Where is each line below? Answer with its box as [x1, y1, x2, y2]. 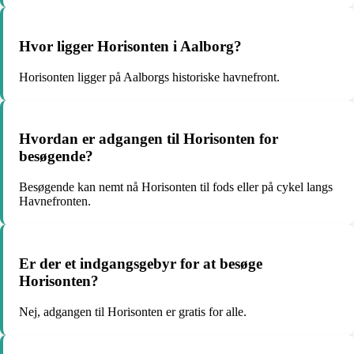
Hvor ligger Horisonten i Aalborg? [19, 37, 242, 55]
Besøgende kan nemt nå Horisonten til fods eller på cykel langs [19, 180, 333, 194]
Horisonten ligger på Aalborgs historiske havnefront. [19, 70, 280, 84]
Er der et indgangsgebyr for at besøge [19, 254, 262, 272]
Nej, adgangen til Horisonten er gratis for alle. [19, 304, 247, 318]
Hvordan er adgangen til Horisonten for [19, 130, 278, 148]
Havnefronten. [19, 194, 91, 209]
